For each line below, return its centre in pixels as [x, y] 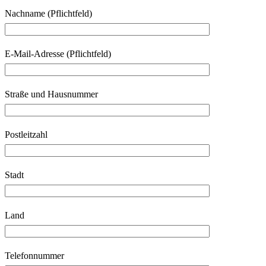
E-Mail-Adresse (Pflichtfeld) [58, 53]
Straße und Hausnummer [51, 94]
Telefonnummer [34, 255]
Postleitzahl [26, 134]
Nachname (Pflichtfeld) [48, 13]
